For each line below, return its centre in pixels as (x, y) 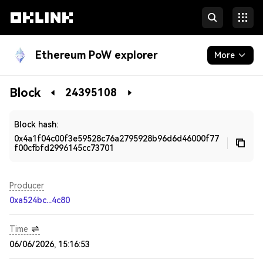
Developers (33, 111)
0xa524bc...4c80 (40, 200)
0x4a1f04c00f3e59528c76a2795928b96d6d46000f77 (117, 139)
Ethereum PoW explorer (97, 55)
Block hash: (36, 124)
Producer (27, 186)
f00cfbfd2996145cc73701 (64, 148)
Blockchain (32, 87)
